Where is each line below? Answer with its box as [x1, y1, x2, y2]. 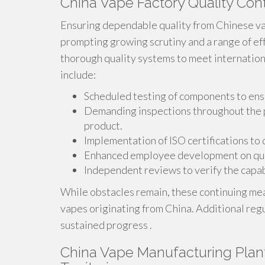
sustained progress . [60, 218, 152, 231]
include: [60, 68, 96, 81]
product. [84, 119, 122, 132]
